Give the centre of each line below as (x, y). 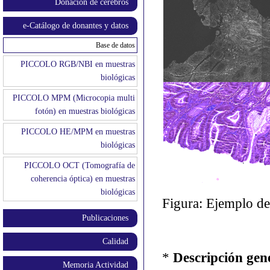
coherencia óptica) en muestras (83, 178)
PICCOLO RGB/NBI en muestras (78, 64)
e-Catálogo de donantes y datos (76, 25)
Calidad (116, 241)
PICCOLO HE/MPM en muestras (78, 131)
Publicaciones (105, 218)
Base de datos (116, 45)
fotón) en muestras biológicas (85, 111)
